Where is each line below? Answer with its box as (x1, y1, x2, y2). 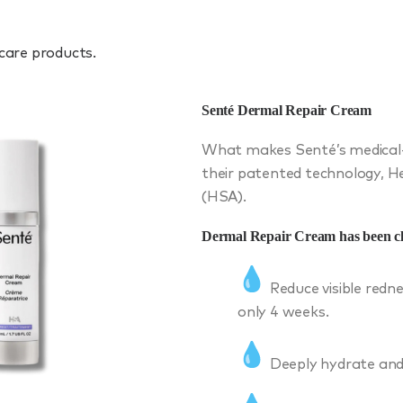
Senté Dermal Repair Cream (201, 102, 372, 118)
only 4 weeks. (237, 304, 329, 319)
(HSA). (201, 189, 246, 204)
